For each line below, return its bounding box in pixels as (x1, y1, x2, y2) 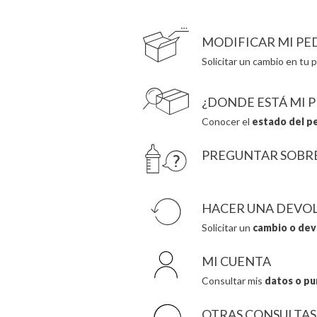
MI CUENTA (201, 253, 271, 269)
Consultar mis (201, 275, 265, 287)
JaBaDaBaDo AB (237, 7, 298, 18)
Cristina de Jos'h (115, 7, 178, 18)
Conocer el (201, 115, 252, 127)
